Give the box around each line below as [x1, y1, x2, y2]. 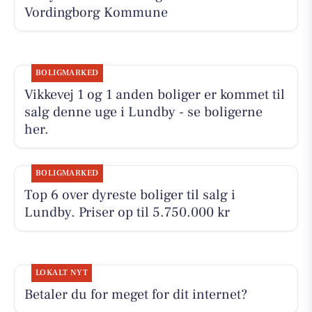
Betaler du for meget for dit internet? [24, 286, 247, 304]
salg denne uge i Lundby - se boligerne [24, 102, 263, 121]
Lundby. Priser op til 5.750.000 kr [24, 203, 230, 221]
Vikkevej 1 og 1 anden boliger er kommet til [24, 85, 285, 104]
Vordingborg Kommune [24, 3, 168, 22]
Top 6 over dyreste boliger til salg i [24, 185, 235, 204]
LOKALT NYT [35, 267, 88, 279]
